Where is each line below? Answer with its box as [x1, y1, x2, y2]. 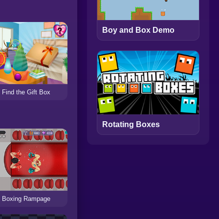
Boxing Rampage [1, 195, 50, 203]
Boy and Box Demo [102, 26, 175, 35]
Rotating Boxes [102, 120, 160, 129]
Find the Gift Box [1, 88, 50, 96]
